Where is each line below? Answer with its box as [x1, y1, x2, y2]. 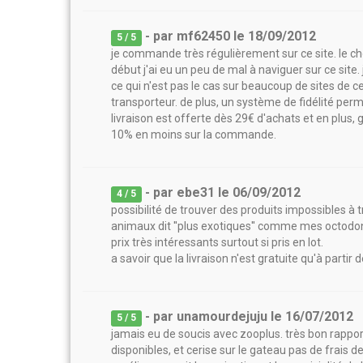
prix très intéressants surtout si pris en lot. [111, 236, 323, 249]
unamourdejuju [177, 309, 268, 324]
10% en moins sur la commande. [111, 128, 276, 141]
